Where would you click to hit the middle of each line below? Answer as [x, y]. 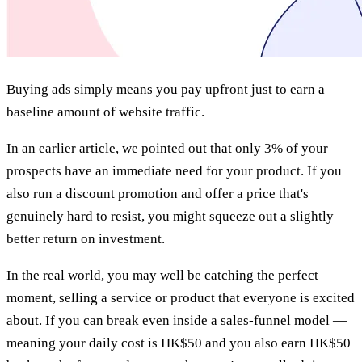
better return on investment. [86, 238]
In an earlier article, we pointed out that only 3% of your [167, 148]
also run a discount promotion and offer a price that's [158, 193]
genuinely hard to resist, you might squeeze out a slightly [170, 216]
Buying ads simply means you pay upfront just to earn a [166, 89]
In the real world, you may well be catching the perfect [162, 275]
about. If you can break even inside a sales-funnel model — [177, 320]
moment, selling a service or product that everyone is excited [181, 297]
